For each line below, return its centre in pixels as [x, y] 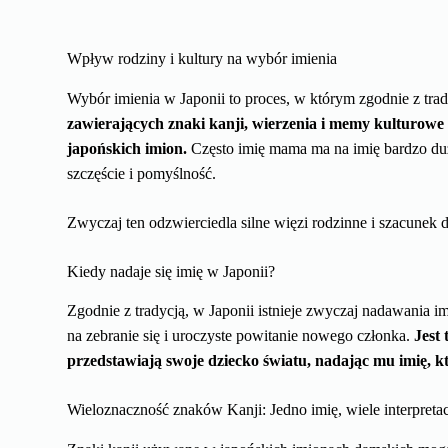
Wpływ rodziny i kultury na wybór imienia [202, 58]
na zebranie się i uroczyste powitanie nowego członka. [241, 336]
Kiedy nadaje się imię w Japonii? [171, 271]
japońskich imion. [127, 148]
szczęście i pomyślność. [142, 173]
